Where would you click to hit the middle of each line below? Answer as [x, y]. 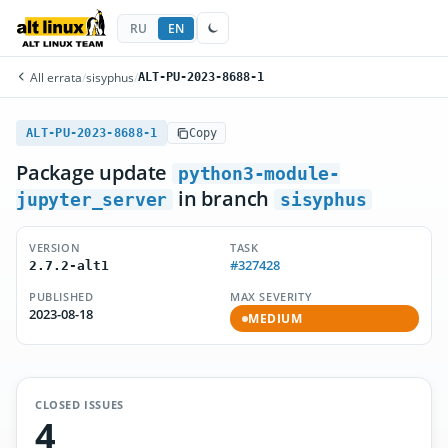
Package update [94, 172]
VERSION [55, 247]
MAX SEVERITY [271, 296]
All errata [54, 77]
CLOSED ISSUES [79, 404]
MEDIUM [275, 318]
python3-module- [259, 173]
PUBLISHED [61, 296]
